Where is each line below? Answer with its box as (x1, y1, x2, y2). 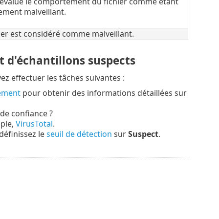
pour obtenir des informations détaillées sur (20, 88, 187, 99)
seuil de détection (46, 129, 112, 140)
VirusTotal (15, 118, 53, 130)
